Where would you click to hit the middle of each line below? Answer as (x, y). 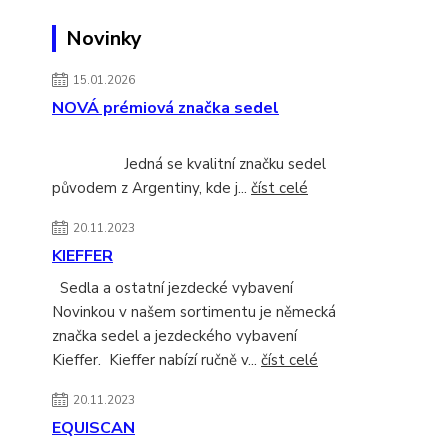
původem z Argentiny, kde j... (151, 188)
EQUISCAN (93, 428)
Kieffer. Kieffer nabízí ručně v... (156, 360)
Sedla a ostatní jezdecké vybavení (182, 288)
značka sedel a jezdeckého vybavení (174, 336)
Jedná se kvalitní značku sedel (189, 164)
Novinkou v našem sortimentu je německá (194, 312)
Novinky (104, 39)
